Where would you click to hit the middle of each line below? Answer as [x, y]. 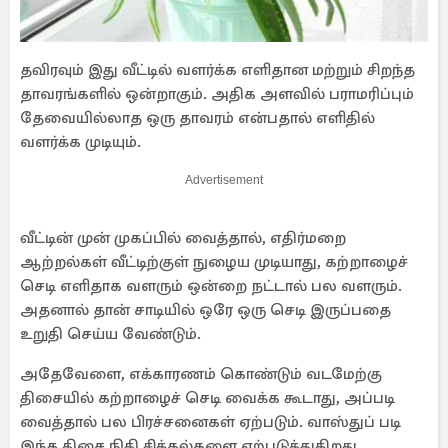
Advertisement [224, 180]
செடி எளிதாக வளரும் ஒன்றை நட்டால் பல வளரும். [211, 286]
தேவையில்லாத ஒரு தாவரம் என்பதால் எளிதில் [197, 118]
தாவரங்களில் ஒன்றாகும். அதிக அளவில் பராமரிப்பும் [217, 94]
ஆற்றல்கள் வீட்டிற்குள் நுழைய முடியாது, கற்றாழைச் [214, 262]
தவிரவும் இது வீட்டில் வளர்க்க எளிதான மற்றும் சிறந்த [217, 70]
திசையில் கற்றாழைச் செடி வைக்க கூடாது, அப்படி [207, 398]
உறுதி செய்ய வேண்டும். [110, 334]
